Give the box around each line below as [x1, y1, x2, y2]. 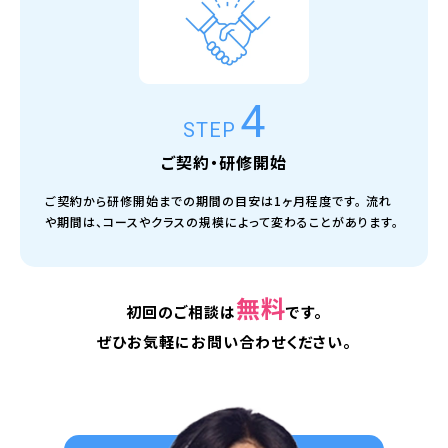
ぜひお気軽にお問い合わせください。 [96, 330, 352, 352]
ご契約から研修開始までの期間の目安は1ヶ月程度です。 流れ [45, 191, 392, 209]
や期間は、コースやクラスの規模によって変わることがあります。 [45, 212, 399, 230]
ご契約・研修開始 [161, 149, 287, 174]
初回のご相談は [125, 300, 236, 322]
